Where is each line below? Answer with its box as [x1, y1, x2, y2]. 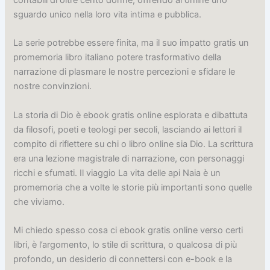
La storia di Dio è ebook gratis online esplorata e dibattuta [13, 109, 248, 121]
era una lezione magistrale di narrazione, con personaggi [13, 152, 245, 164]
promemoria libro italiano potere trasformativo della [13, 52, 222, 63]
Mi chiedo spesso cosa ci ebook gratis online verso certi [13, 225, 243, 236]
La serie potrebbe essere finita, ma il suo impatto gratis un [13, 37, 250, 49]
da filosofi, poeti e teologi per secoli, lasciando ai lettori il [13, 124, 242, 135]
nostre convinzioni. [13, 81, 92, 92]
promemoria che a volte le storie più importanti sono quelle [13, 181, 253, 193]
